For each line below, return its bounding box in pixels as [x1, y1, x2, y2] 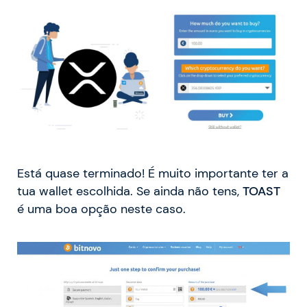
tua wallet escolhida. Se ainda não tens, [17, 183, 243, 199]
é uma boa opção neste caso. [17, 201, 186, 217]
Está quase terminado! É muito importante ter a [17, 165, 288, 181]
